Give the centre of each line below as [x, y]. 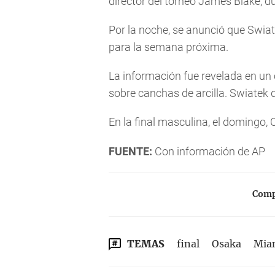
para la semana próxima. [168, 47]
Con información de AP [209, 151]
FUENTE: [130, 151]
